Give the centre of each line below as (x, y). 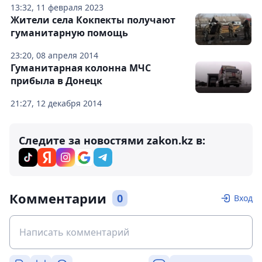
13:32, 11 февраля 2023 (57, 8)
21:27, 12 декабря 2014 (56, 104)
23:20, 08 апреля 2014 (54, 56)
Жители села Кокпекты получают (93, 20)
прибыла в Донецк (56, 81)
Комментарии (58, 199)
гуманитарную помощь (69, 33)
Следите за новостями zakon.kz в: (112, 141)
